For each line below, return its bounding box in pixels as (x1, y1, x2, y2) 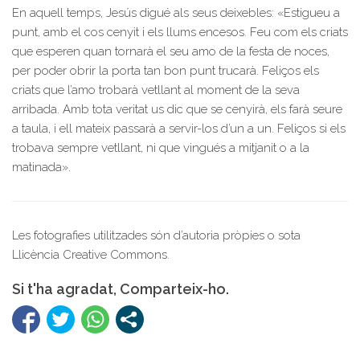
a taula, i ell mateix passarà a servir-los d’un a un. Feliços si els (12, 121, 346, 136)
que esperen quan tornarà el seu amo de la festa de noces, (12, 44, 329, 59)
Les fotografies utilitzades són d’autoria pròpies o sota (12, 228, 301, 243)
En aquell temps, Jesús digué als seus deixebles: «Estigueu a (12, 6, 340, 20)
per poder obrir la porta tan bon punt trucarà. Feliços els (12, 63, 319, 78)
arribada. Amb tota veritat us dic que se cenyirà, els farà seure (12, 102, 342, 117)
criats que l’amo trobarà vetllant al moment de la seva (12, 83, 300, 97)
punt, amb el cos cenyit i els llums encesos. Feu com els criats (12, 25, 348, 39)
